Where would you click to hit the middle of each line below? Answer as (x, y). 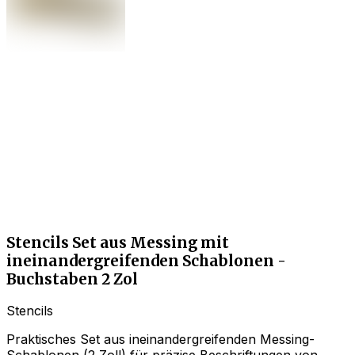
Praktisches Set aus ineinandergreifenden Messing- (160, 340)
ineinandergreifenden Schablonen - (146, 261)
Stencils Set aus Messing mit (118, 242)
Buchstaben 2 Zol (72, 279)
